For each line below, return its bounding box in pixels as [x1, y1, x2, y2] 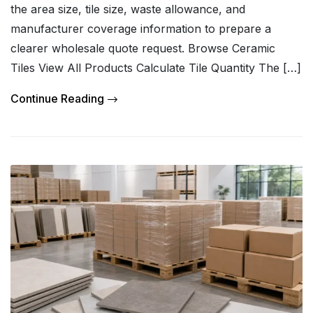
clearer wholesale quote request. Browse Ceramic [10, 41, 275, 55]
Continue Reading [10, 91, 104, 105]
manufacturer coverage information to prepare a [10, 21, 271, 36]
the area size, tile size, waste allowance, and [10, 1, 245, 16]
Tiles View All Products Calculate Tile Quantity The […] [10, 60, 301, 75]
